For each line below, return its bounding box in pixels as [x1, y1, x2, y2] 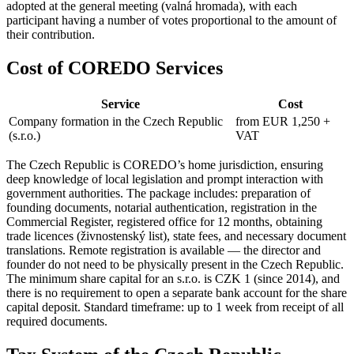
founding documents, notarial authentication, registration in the [6, 200, 317, 214]
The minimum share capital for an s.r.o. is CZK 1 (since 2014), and [6, 271, 340, 285]
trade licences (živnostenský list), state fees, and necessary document [6, 228, 346, 243]
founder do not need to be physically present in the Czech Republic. [6, 257, 344, 271]
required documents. [6, 314, 107, 328]
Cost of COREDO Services [6, 57, 223, 78]
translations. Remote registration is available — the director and [6, 243, 321, 257]
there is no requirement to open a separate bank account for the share [6, 285, 347, 299]
